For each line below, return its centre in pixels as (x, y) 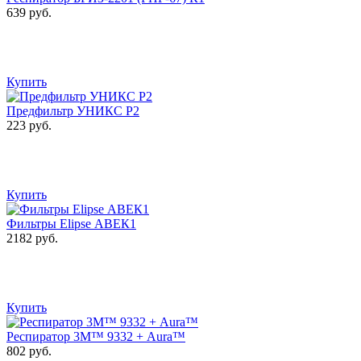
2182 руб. (32, 239)
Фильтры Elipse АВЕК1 (71, 224)
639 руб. (29, 13)
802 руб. (29, 351)
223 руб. (29, 126)
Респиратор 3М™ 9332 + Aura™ (96, 337)
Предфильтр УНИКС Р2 (73, 111)
